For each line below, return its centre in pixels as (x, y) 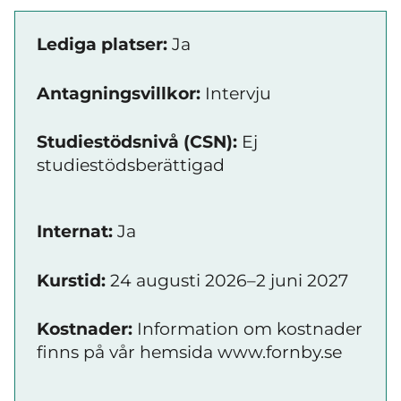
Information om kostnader (247, 329)
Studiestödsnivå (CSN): (137, 142)
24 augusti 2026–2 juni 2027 (227, 280)
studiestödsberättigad (131, 165)
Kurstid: (71, 280)
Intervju (236, 93)
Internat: (75, 231)
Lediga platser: (102, 44)
